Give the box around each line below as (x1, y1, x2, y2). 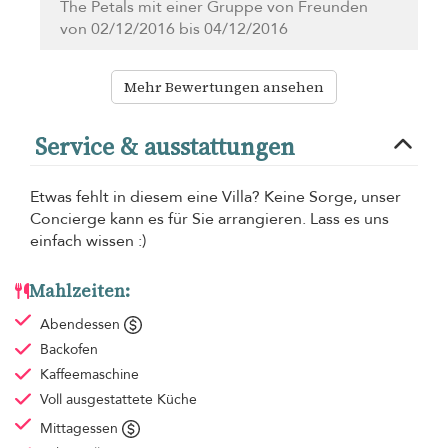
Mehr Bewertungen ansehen (124, 76, 324, 97)
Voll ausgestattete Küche (39, 389, 197, 409)
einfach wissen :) (30, 229, 146, 252)
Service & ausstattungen (35, 129, 295, 163)
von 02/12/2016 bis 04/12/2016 (60, 17, 288, 40)
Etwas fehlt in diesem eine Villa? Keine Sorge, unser (30, 185, 401, 208)
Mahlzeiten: (29, 278, 130, 303)
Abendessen (39, 314, 124, 334)
